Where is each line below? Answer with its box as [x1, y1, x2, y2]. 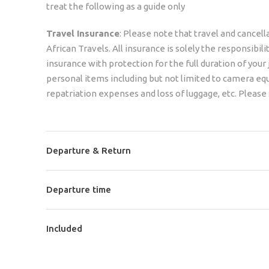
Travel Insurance [46, 28, 119, 38]
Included [46, 223, 82, 234]
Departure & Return [46, 145, 131, 156]
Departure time [46, 184, 111, 195]
